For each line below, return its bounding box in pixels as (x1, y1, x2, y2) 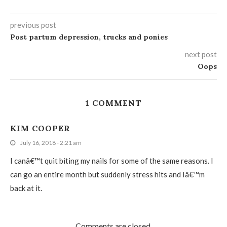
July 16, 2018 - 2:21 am (20, 139, 82, 146)
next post (185, 50, 217, 59)
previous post (10, 20, 56, 29)
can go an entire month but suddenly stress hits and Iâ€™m (10, 170, 205, 179)
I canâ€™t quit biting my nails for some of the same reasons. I (10, 156, 213, 165)
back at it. (10, 183, 42, 193)
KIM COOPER (10, 123, 70, 133)
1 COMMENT (85, 98, 142, 108)
